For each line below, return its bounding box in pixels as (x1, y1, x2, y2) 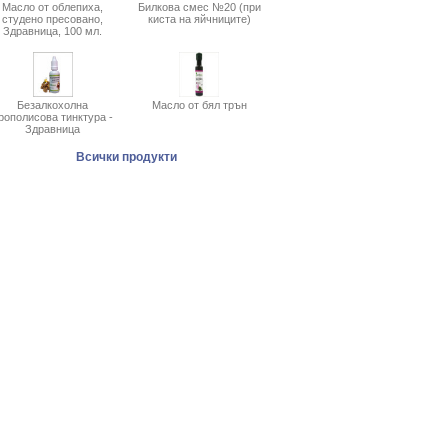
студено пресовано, (2, 13, 103, 25)
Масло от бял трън (151, 99, 247, 111)
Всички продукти (75, 150, 177, 164)
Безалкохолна (17, 99, 88, 111)
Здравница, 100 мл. (3, 25, 102, 37)
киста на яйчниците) (147, 13, 251, 25)
